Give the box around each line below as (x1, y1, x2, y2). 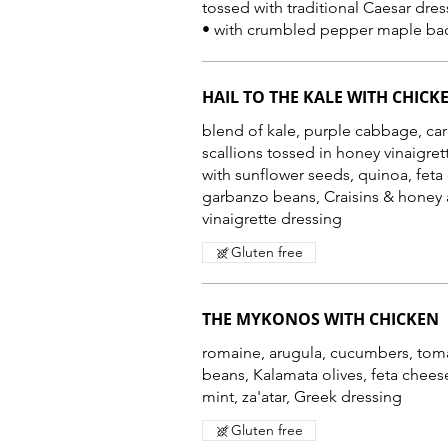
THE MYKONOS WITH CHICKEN (202, 308, 439, 330)
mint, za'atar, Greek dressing (202, 387, 402, 406)
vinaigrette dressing (202, 209, 342, 228)
